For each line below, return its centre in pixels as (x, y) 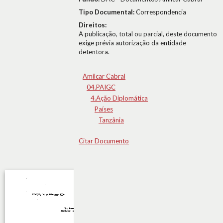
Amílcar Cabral (104, 76)
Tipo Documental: (107, 12)
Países (104, 109)
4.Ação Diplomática (119, 98)
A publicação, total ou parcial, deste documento (148, 34)
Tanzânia (111, 120)
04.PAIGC (101, 87)
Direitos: (93, 25)
